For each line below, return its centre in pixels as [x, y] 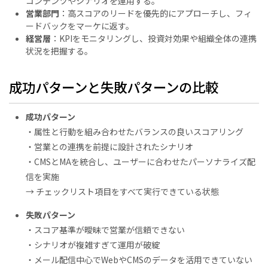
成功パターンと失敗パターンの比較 [114, 86]
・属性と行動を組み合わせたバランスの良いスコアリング [135, 131]
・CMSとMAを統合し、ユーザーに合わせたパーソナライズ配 [141, 161]
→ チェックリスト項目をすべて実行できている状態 [122, 191]
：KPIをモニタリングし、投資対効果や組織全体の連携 [154, 39]
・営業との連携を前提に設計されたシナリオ [109, 146]
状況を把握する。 [59, 51]
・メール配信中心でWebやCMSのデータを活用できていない [139, 259]
